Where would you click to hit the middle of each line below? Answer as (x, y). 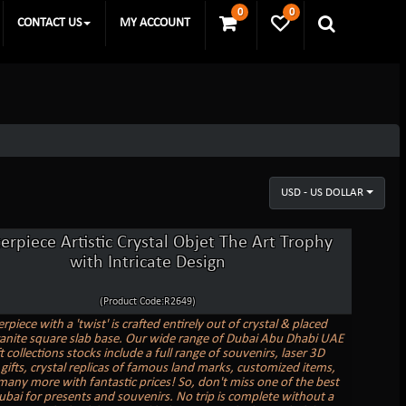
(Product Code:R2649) (147, 301)
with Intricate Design (147, 262)
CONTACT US (49, 23)
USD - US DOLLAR (323, 192)
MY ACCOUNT (155, 23)
